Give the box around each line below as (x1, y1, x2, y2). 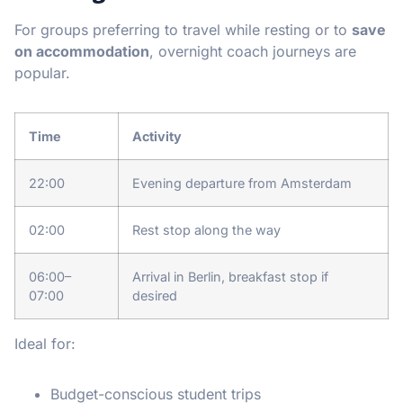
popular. (14, 63, 70, 82)
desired (132, 287, 177, 303)
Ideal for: (14, 334, 76, 353)
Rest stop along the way (132, 221, 281, 237)
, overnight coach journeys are (149, 41, 356, 60)
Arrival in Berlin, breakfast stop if (132, 268, 328, 284)
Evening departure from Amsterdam (132, 175, 352, 191)
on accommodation (14, 41, 149, 60)
